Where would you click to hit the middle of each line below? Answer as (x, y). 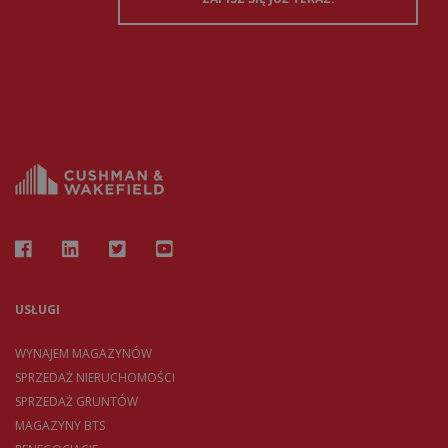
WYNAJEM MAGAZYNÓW (83, 354)
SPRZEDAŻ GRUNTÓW (76, 402)
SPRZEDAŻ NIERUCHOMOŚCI (95, 378)
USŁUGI (37, 310)
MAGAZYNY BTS (60, 426)
